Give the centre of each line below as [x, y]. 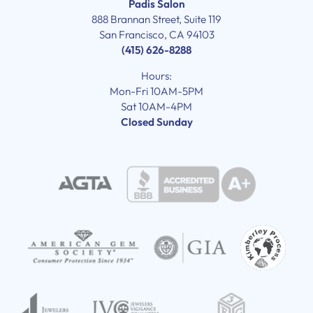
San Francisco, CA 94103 [156, 34]
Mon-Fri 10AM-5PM [156, 91]
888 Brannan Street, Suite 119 [156, 19]
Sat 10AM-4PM [156, 106]
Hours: [156, 75]
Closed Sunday [156, 122]
